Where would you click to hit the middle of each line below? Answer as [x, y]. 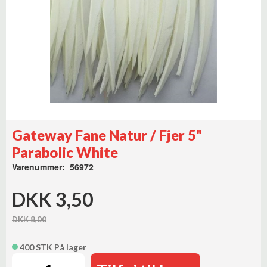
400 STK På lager [52, 247]
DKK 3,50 [53, 199]
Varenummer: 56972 [53, 167]
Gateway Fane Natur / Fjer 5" [107, 135]
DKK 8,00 [29, 219]
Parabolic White [65, 152]
